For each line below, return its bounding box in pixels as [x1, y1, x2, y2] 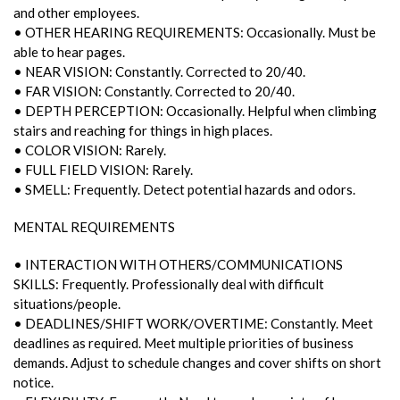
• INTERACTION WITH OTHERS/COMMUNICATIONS [13, 255, 343, 272]
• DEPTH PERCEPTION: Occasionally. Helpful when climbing [13, 102, 377, 119]
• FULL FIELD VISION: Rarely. [13, 161, 193, 178]
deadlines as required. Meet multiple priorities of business [13, 334, 354, 351]
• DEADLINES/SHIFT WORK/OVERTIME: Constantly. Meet [13, 314, 373, 331]
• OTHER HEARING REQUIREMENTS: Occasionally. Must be [13, 23, 376, 40]
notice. [13, 373, 54, 390]
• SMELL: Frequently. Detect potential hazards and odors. [13, 180, 355, 197]
